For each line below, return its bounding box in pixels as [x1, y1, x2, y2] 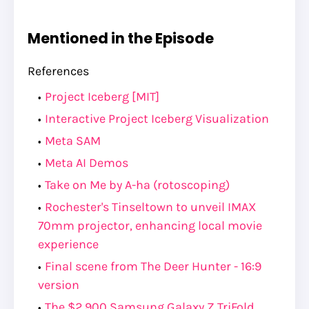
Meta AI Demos [45, 154, 128, 170]
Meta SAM [45, 132, 101, 148]
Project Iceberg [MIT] [45, 88, 159, 104]
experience [38, 236, 99, 252]
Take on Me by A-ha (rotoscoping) [45, 177, 230, 192]
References [28, 63, 89, 79]
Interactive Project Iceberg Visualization [45, 110, 269, 126]
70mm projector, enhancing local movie [38, 217, 262, 233]
